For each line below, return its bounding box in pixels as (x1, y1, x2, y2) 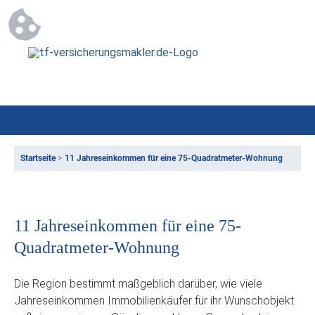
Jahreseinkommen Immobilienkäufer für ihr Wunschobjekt (14, 294, 294, 307)
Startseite (20, 153, 56, 163)
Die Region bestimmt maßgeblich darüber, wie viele (14, 277, 262, 290)
